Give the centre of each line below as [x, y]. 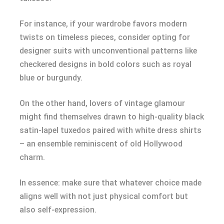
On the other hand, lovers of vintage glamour [102, 103]
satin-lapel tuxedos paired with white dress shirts [110, 130]
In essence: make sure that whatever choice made [110, 182]
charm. [32, 157]
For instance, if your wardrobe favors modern [103, 23]
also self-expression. [58, 209]
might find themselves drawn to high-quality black [112, 116]
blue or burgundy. [51, 77]
